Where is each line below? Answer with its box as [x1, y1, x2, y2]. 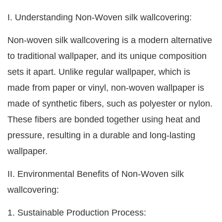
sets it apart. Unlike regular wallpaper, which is [7, 67, 190, 77]
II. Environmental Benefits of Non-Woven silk [7, 169, 184, 179]
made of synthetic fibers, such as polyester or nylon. [7, 99, 213, 109]
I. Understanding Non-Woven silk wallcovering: [7, 12, 192, 23]
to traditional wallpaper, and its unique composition [7, 51, 207, 61]
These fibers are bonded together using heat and [7, 114, 200, 125]
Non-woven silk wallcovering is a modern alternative [7, 35, 212, 46]
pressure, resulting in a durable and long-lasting [7, 130, 195, 141]
